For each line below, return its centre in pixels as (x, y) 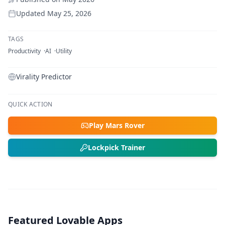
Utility (64, 51)
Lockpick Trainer (117, 147)
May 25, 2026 (69, 13)
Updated (32, 13)
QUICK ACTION (30, 104)
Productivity (24, 51)
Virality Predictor (44, 76)
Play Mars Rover (117, 125)
